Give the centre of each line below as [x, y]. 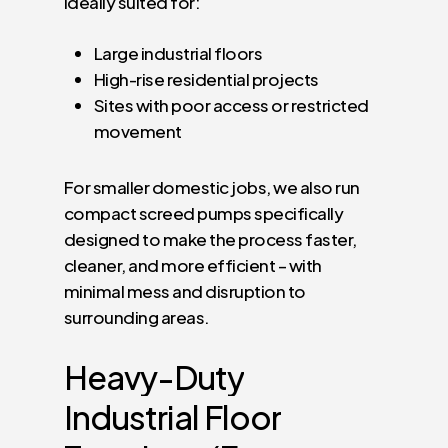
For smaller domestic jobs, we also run [212, 187]
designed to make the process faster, [210, 239]
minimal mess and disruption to [185, 291]
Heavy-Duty [154, 376]
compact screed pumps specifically [204, 213]
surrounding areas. [137, 317]
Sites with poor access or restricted [231, 105]
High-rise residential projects [206, 79]
